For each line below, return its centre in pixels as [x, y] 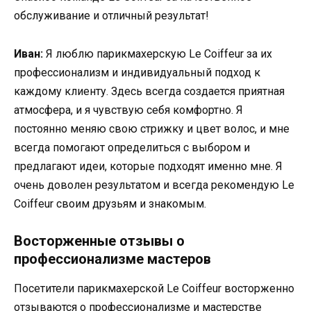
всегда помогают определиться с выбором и [132, 147]
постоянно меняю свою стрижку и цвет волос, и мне [152, 128]
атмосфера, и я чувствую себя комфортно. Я [128, 110]
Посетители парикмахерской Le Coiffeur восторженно [154, 288]
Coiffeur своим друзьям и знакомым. [110, 203]
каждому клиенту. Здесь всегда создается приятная [149, 91]
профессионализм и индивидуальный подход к [137, 72]
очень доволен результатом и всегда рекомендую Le [154, 185]
